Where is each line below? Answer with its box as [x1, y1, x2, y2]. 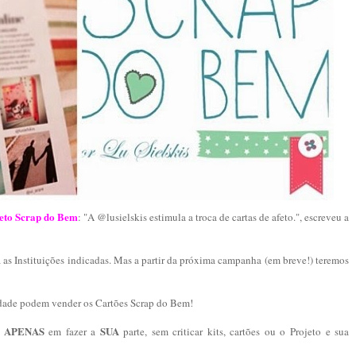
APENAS [3, 323, 44, 339]
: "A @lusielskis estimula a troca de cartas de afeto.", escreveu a [78, 210, 349, 225]
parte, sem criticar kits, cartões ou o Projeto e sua [118, 324, 350, 339]
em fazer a [44, 324, 100, 339]
